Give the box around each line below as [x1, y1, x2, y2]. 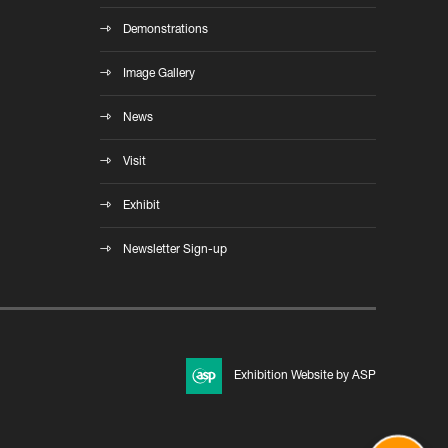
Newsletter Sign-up [123, 244, 227, 256]
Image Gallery [123, 68, 195, 80]
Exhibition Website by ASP [234, 370, 376, 382]
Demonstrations [123, 24, 208, 36]
